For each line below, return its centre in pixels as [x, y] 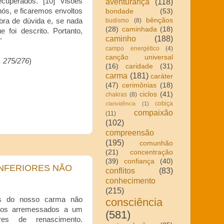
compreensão [130, 132]
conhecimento [130, 180]
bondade [119, 11]
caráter [162, 76]
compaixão [153, 112]
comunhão [156, 143]
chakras [116, 94]
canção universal [139, 57]
